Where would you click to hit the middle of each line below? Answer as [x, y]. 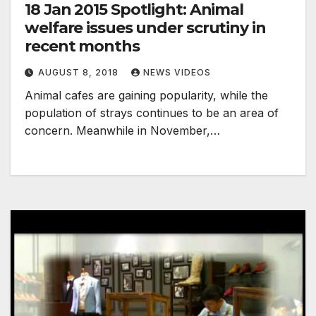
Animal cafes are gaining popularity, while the [146, 96]
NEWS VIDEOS [177, 73]
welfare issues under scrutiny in [145, 28]
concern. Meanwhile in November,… [122, 131]
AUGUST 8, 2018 [80, 73]
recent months [82, 47]
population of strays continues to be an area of [152, 113]
